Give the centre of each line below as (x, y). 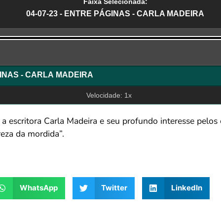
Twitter (114, 188)
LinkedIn (186, 188)
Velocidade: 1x (109, 95)
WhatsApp (38, 188)
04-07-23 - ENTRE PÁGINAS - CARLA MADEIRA (115, 13)
